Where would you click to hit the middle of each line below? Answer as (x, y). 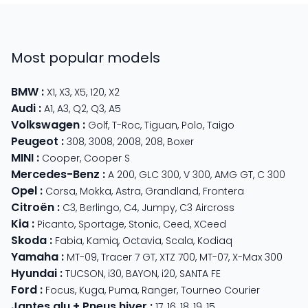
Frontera (223, 191)
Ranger (159, 290)
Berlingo (100, 207)
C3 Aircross (207, 207)
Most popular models (86, 57)
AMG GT (234, 174)
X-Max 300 (257, 257)
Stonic (144, 224)
